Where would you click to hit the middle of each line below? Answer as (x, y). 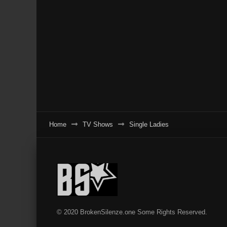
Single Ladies (149, 125)
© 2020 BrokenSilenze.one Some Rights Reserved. (132, 212)
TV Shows (98, 125)
